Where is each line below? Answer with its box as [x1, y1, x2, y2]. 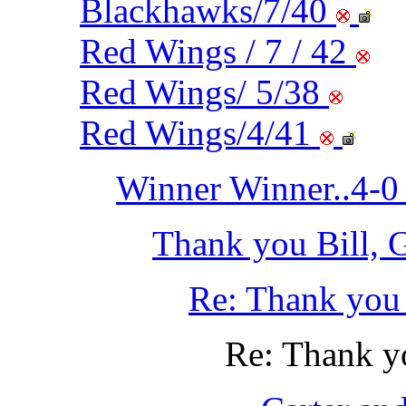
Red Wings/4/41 [80, 113, 320, 153]
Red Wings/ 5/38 [80, 72, 329, 112]
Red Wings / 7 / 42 [80, 32, 356, 72]
